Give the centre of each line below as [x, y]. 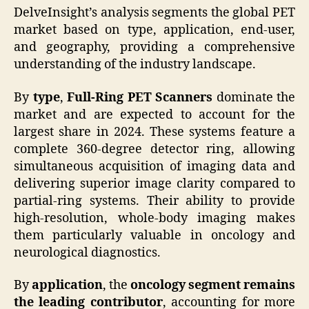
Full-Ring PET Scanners [140, 97]
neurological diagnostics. [87, 252]
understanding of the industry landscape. [135, 65]
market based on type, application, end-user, [154, 30]
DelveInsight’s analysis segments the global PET [154, 13]
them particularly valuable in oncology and [154, 235]
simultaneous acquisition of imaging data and [154, 166]
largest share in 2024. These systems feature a [154, 132]
